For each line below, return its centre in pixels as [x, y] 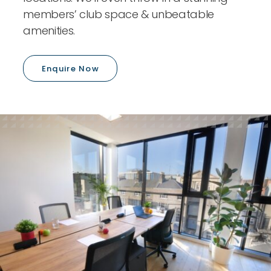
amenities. [49, 31]
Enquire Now [70, 69]
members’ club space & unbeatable [119, 15]
